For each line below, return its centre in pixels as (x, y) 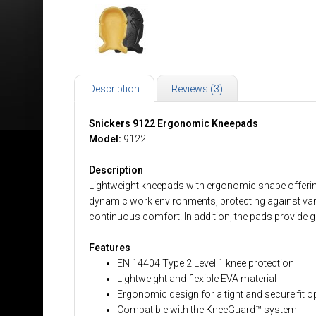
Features (110, 248)
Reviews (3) (197, 89)
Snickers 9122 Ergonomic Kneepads (174, 123)
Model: (106, 139)
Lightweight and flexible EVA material (197, 279)
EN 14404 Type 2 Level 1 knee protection (206, 263)
